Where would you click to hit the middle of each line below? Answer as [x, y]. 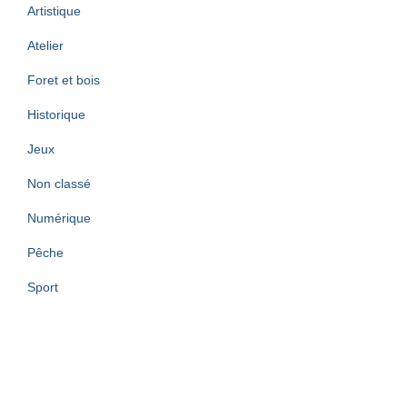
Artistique [54, 11]
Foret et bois [64, 80]
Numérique [59, 218]
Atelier [45, 45]
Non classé [59, 184]
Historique [56, 114]
